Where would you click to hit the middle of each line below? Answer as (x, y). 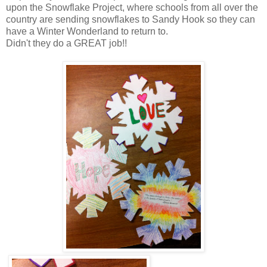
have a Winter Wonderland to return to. (87, 32)
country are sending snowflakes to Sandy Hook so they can (131, 20)
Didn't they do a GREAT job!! (66, 44)
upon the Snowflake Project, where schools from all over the (132, 8)
